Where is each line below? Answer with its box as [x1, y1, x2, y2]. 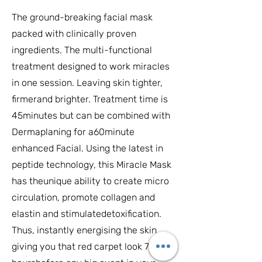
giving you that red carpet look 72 [12, 241, 154, 252]
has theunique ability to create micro [12, 175, 169, 187]
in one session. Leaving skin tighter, [12, 77, 163, 88]
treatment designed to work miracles [12, 61, 170, 72]
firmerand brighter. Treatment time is [12, 94, 168, 105]
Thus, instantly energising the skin [12, 225, 157, 236]
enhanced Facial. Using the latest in [12, 143, 163, 154]
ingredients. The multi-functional [12, 44, 152, 56]
